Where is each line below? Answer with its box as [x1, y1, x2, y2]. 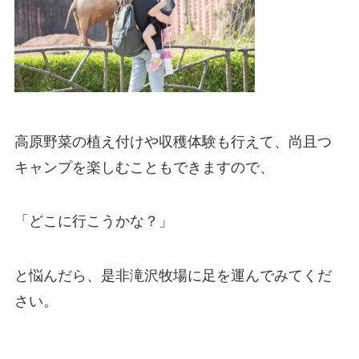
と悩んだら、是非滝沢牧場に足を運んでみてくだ [14, 268, 332, 284]
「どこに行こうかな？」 [14, 213, 173, 230]
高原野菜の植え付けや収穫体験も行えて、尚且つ [14, 133, 332, 150]
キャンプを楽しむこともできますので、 [14, 159, 274, 175]
